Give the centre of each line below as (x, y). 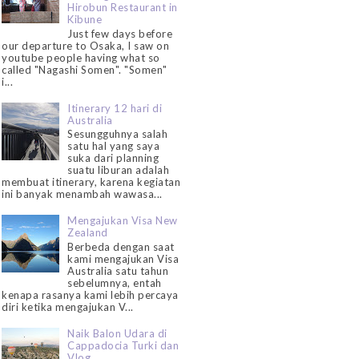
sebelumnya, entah (115, 283)
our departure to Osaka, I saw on (86, 45)
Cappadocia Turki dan (123, 346)
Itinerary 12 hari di (115, 108)
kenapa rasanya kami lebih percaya (90, 295)
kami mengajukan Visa (123, 259)
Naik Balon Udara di (117, 334)
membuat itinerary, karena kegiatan (91, 182)
